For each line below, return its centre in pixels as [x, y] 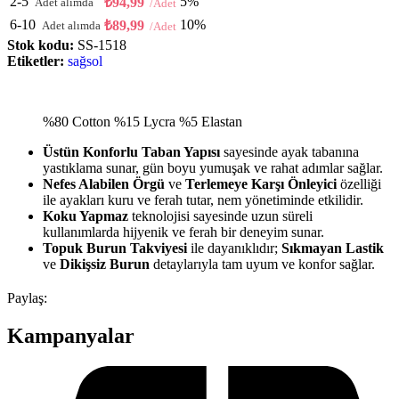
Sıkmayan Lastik [333, 248]
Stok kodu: [42, 45]
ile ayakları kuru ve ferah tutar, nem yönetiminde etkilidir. [203, 200]
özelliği [359, 184]
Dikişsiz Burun [105, 265]
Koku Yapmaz [85, 216]
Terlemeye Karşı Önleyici [261, 184]
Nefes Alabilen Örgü [104, 184]
